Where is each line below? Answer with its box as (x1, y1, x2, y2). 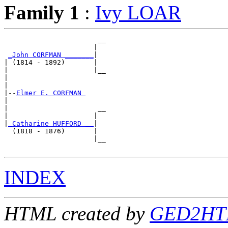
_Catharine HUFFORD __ (8, 119, 94, 127)
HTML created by (4, 202, 150, 224)
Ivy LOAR (95, 1, 181, 23)
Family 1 (4, 1, 79, 23)
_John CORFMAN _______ (8, 50, 94, 59)
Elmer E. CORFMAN (16, 89, 85, 97)
